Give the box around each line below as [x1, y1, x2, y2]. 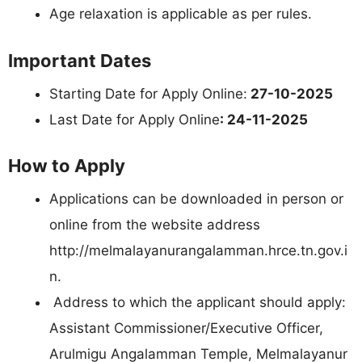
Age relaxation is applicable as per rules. [49, 6, 312, 23]
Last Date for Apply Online [49, 111, 220, 128]
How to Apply [8, 155, 125, 177]
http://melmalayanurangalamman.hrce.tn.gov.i [49, 242, 347, 259]
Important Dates [8, 49, 151, 71]
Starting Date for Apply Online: [49, 85, 247, 102]
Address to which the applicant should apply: [49, 294, 346, 311]
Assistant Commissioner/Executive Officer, [49, 320, 323, 337]
